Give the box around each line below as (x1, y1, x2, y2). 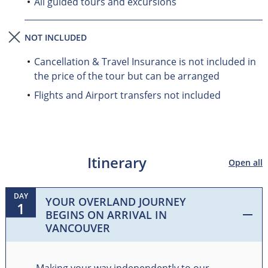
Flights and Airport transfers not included (33, 88, 221, 102)
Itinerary (87, 152, 147, 172)
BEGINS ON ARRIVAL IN (45, 207, 167, 222)
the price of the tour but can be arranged (33, 69, 220, 83)
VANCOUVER (45, 220, 110, 235)
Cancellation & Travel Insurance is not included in (33, 54, 256, 68)
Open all (229, 156, 263, 168)
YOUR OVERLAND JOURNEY (45, 194, 186, 209)
